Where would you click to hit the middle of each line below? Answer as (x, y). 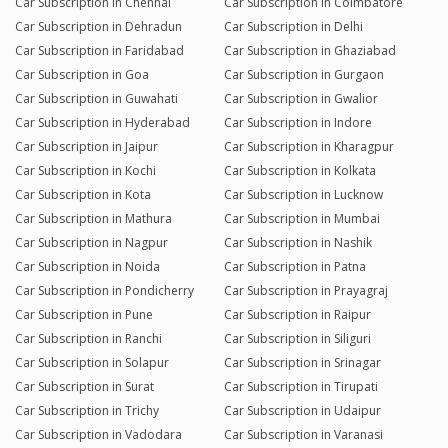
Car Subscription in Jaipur (86, 147)
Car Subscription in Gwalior (300, 99)
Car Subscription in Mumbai (301, 219)
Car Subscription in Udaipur (302, 411)
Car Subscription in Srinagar (302, 363)
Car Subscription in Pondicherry (104, 291)
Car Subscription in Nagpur (91, 243)
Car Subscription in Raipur (297, 315)
